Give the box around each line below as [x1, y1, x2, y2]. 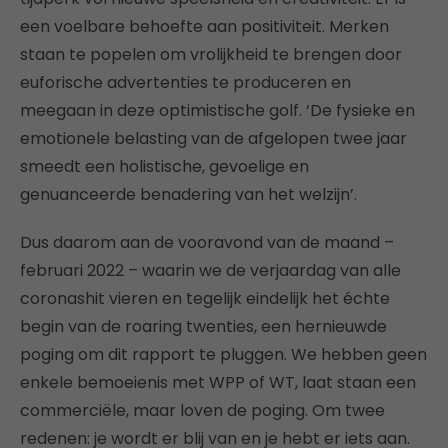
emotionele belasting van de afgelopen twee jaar [20, 127, 407, 150]
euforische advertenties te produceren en [20, 71, 351, 94]
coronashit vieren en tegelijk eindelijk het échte [20, 287, 390, 310]
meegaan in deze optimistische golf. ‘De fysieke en [20, 99, 415, 122]
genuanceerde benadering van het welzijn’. [20, 183, 357, 206]
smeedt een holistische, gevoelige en [20, 155, 309, 178]
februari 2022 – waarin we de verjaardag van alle [20, 259, 401, 282]
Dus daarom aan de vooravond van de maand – [20, 231, 394, 254]
